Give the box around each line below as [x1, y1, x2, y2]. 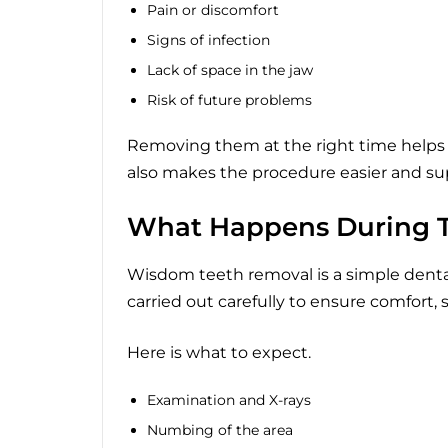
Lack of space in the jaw [147, 60, 313, 79]
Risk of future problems [147, 90, 312, 109]
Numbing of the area [147, 421, 293, 440]
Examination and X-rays [147, 391, 311, 410]
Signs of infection [147, 31, 270, 50]
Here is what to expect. [127, 343, 311, 363]
